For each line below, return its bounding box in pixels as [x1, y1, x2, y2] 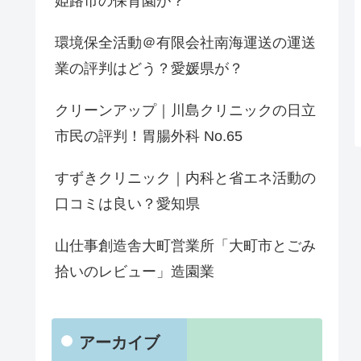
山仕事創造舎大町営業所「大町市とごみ [55, 237, 316, 254]
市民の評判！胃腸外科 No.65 [55, 127, 243, 144]
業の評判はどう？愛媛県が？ [55, 60, 243, 77]
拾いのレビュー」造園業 [55, 263, 214, 280]
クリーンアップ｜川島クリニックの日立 [55, 102, 316, 118]
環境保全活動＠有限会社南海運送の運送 [55, 34, 316, 51]
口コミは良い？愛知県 [55, 195, 200, 212]
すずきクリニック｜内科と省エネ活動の [55, 169, 316, 186]
